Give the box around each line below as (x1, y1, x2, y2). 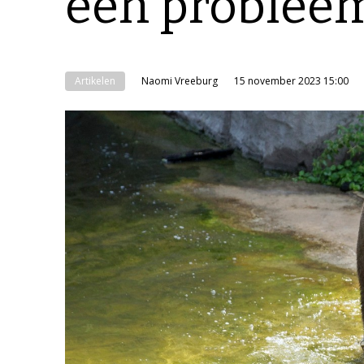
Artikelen (75, 74, 115, 88)
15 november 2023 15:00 (234, 74, 349, 88)
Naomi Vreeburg (141, 74, 218, 88)
